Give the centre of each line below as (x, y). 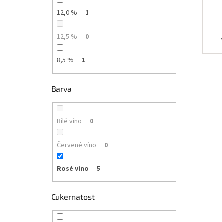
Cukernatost (73, 197)
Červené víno (76, 145)
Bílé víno (69, 121)
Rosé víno (73, 169)
